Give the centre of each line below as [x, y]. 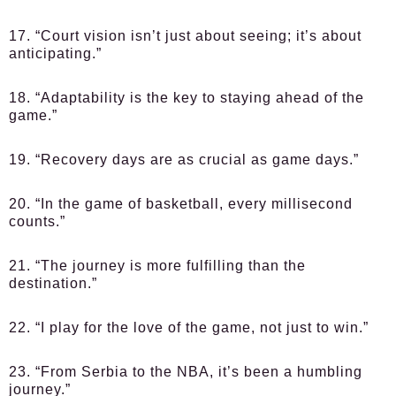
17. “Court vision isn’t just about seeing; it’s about [185, 36]
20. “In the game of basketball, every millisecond [181, 204]
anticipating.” [55, 53]
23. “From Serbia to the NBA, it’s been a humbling [186, 372]
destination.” [53, 283]
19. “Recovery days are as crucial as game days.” [184, 160]
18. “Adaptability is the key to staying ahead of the [187, 98]
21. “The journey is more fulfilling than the [157, 266]
